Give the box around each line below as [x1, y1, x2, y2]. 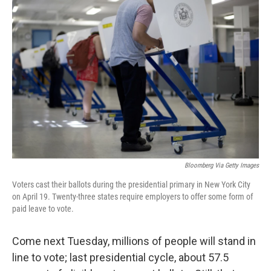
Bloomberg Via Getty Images [184, 162, 259, 169]
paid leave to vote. [12, 204, 74, 214]
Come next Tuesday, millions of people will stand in [12, 235, 256, 247]
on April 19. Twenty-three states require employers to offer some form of [12, 192, 253, 201]
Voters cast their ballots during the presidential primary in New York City [12, 180, 250, 189]
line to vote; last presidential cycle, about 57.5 [12, 251, 229, 264]
